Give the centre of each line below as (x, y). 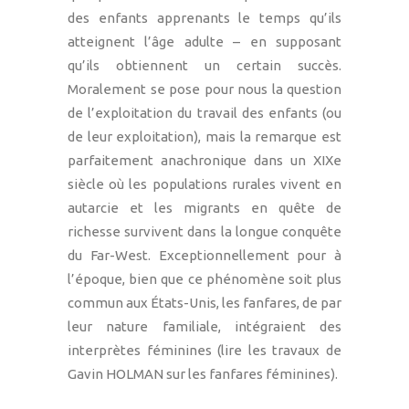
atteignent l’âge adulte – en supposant (204, 41)
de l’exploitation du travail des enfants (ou (204, 112)
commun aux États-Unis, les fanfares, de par (204, 302)
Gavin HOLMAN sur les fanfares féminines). (203, 373)
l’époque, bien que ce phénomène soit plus (204, 278)
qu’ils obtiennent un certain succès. (204, 65)
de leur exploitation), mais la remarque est (204, 136)
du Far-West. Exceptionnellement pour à (204, 255)
